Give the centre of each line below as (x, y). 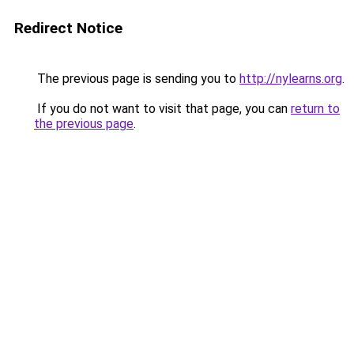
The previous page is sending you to (137, 79)
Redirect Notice (68, 28)
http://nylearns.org (291, 79)
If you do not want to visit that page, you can (162, 109)
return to (315, 109)
